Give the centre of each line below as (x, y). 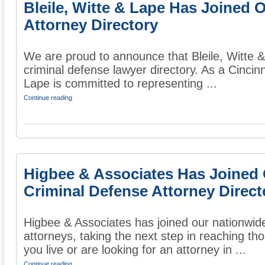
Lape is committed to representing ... (120, 84)
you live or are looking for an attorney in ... (135, 250)
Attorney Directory (91, 25)
